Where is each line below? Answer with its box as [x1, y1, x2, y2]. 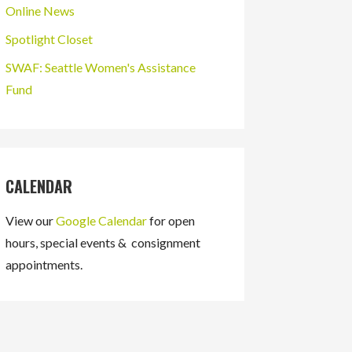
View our [5, 213, 56, 229]
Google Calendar [55, 213, 147, 229]
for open [146, 213, 195, 229]
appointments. [5, 257, 82, 273]
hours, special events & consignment [5, 235, 200, 251]
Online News [5, 3, 75, 19]
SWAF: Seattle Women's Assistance [5, 60, 196, 75]
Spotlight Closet [5, 31, 93, 47]
